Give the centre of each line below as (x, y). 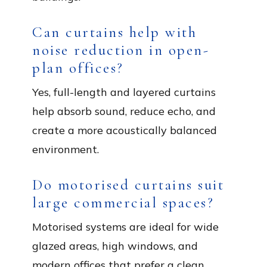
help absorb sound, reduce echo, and (124, 111)
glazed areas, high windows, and (115, 246)
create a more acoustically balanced (125, 130)
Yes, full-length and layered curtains (124, 92)
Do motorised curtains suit (128, 184)
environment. (66, 149)
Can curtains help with (114, 32)
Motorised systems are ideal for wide (125, 226)
